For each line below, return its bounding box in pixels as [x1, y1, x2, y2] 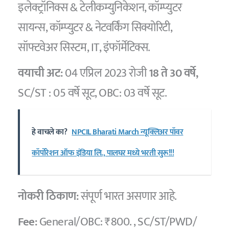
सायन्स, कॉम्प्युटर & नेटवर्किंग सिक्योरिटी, [18, 17, 172, 37]
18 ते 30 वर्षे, [148, 63, 198, 83]
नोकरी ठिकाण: [18, 186, 81, 206]
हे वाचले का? [32, 125, 67, 139]
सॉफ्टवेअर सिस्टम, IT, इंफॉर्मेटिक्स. [18, 37, 150, 57]
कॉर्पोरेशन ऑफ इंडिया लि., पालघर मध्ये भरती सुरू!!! [32, 146, 174, 160]
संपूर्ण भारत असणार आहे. [80, 186, 177, 206]
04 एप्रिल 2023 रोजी [65, 63, 149, 83]
